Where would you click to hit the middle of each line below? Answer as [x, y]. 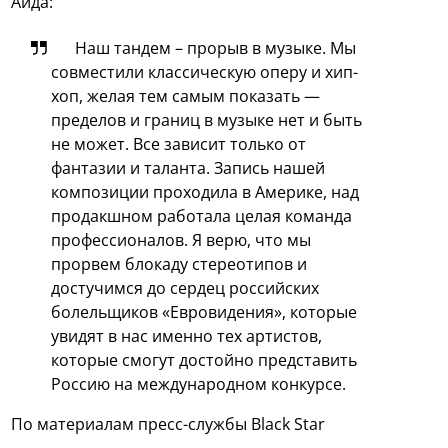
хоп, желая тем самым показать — [186, 96]
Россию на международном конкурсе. [199, 384]
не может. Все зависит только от [179, 144]
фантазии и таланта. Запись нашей [188, 168]
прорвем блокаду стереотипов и [179, 264]
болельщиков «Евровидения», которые [204, 312]
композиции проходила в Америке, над [205, 192]
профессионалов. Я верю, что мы [181, 240]
